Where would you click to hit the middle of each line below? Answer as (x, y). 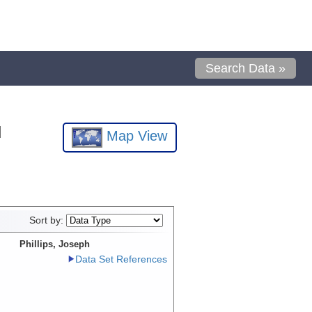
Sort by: (47, 220)
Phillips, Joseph (54, 244)
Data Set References (121, 259)
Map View (135, 136)
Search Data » (246, 68)
